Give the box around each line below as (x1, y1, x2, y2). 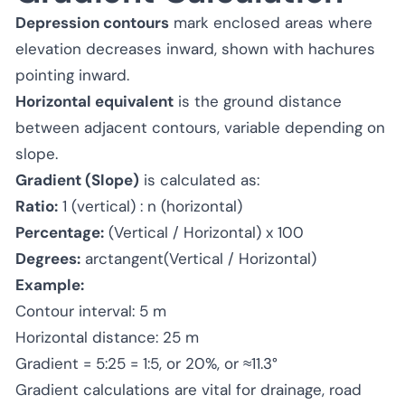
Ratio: (15, 195, 58, 216)
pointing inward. (15, 64, 129, 85)
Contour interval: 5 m (15, 300, 166, 321)
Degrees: (15, 248, 80, 268)
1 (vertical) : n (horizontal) (58, 195, 242, 216)
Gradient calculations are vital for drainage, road (15, 379, 362, 400)
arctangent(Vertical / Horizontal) (80, 248, 316, 268)
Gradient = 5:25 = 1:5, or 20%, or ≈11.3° (15, 353, 278, 373)
